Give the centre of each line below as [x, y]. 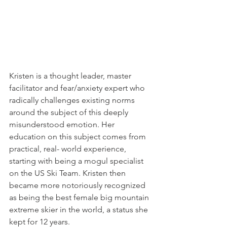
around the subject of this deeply [70, 112]
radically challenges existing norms [73, 100]
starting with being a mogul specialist [77, 161]
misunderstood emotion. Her [63, 125]
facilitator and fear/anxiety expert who [78, 88]
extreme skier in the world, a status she [80, 210]
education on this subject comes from [79, 137]
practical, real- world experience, [69, 149]
